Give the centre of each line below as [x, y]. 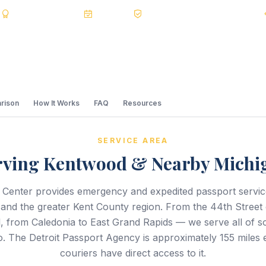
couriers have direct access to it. [133, 253]
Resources [142, 103]
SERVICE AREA [133, 140]
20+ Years [113, 13]
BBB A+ [25, 13]
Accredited [61, 13]
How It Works [56, 103]
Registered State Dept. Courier [203, 13]
